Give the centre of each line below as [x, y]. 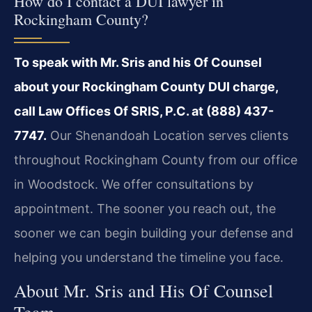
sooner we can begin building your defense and [154, 233]
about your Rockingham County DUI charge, [146, 87]
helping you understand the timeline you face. [149, 258]
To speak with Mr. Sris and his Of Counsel [138, 63]
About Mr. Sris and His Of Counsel [143, 290]
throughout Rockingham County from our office [156, 160]
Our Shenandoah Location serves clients [167, 136]
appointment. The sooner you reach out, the [145, 209]
